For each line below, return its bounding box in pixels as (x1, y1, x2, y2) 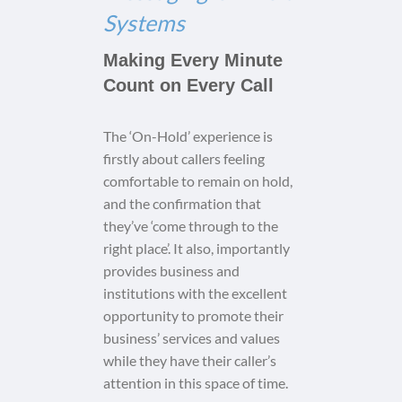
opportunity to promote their (103, 307, 284, 325)
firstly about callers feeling (103, 150, 265, 168)
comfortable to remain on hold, (103, 172, 293, 190)
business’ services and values (103, 329, 280, 347)
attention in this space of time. (103, 374, 288, 392)
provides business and (103, 262, 240, 280)
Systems (103, 9, 185, 37)
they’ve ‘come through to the (103, 217, 278, 235)
